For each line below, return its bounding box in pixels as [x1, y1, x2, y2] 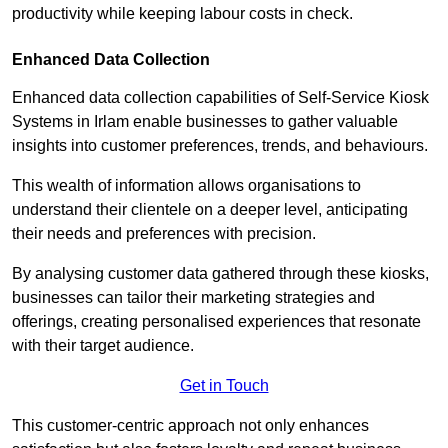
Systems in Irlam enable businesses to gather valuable [12, 113, 398, 131]
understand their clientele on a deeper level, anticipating [12, 201, 408, 219]
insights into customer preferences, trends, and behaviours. [12, 137, 428, 155]
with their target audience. [12, 337, 198, 355]
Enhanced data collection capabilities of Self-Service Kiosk [12, 89, 429, 107]
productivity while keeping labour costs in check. [12, 5, 353, 23]
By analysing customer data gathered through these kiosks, [12, 265, 429, 283]
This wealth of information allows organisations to [12, 177, 361, 195]
